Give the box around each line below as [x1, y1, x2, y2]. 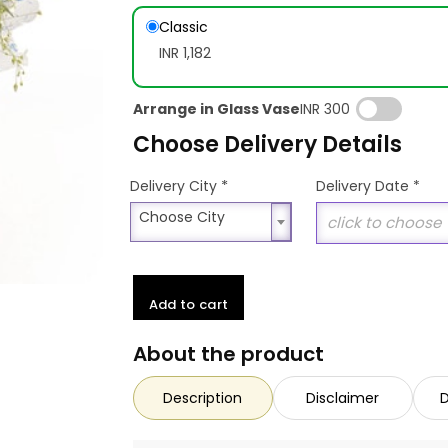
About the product [132, 339, 324, 368]
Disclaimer [306, 387, 380, 408]
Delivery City [129, 175, 221, 196]
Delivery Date [315, 175, 413, 196]
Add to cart [148, 294, 229, 314]
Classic [158, 16, 208, 37]
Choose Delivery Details [132, 128, 402, 160]
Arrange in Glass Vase [132, 98, 300, 119]
